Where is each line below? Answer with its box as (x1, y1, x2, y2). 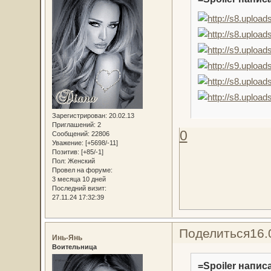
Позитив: (51, 148, 79, 155)
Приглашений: (51, 120, 96, 128)
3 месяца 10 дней (51, 175, 106, 183)
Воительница (51, 243, 97, 250)
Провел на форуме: (51, 166, 113, 174)
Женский (65, 157, 95, 165)
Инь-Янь (51, 233, 82, 242)
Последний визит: (51, 184, 106, 192)
